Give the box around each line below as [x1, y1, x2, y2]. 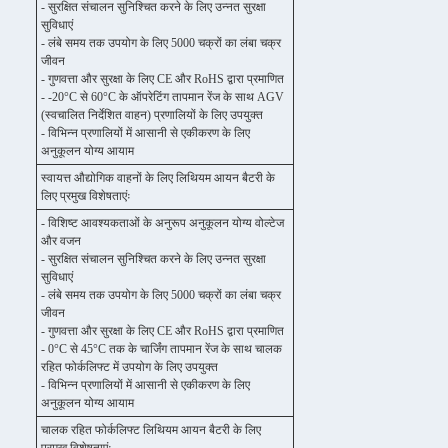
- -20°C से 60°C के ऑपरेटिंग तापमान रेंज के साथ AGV [41, 90, 284, 104]
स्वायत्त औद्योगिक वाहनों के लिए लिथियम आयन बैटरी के [41, 171, 275, 185]
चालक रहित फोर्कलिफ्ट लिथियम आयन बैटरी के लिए [41, 423, 261, 437]
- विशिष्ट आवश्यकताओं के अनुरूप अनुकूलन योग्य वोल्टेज [41, 216, 284, 230]
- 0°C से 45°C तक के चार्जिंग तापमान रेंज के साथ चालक [41, 342, 282, 356]
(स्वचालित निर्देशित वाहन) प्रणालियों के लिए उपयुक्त [41, 108, 263, 122]
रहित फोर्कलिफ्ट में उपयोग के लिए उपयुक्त [41, 360, 218, 374]
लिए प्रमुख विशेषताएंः [41, 189, 131, 203]
